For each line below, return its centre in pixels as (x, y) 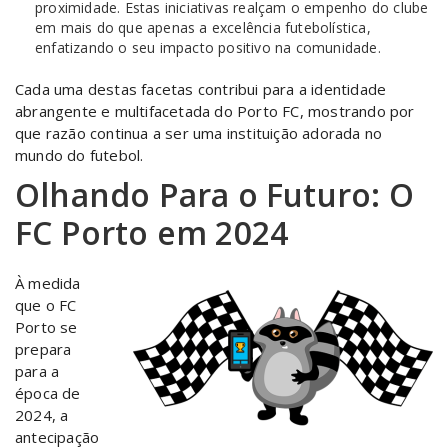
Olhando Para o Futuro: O (214, 194)
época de (48, 393)
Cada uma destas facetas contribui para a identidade (201, 89)
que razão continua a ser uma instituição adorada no (199, 133)
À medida (48, 283)
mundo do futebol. (79, 155)
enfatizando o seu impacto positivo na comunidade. (208, 47)
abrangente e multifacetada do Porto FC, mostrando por (215, 111)
